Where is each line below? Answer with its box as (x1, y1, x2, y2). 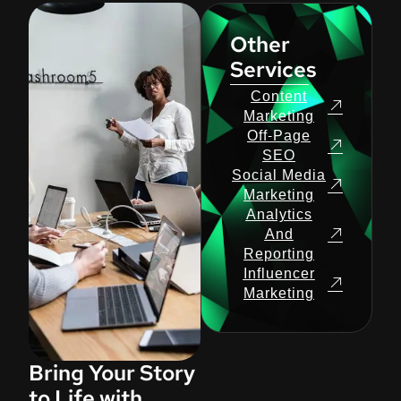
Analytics (245, 201, 312, 228)
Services (230, 55, 317, 84)
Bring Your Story (29, 359, 195, 388)
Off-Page (247, 123, 311, 149)
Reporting (243, 241, 314, 268)
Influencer (243, 260, 315, 287)
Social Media (232, 162, 326, 189)
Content (251, 83, 307, 110)
